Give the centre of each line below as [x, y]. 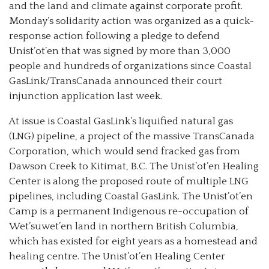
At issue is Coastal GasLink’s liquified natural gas [121, 122]
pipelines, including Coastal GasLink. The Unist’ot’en [131, 197]
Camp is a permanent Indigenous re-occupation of [129, 212]
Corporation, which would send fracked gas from [125, 152]
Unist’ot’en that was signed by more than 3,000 [120, 51]
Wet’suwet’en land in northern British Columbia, [124, 227]
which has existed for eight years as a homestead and [133, 242]
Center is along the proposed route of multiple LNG [129, 182]
